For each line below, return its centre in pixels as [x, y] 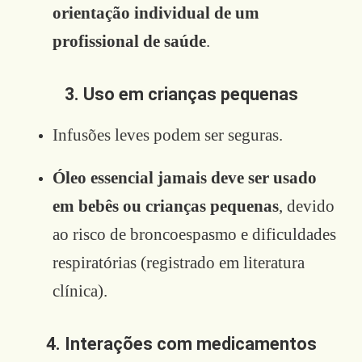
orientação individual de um [156, 13]
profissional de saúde [129, 41]
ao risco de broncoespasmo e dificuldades [194, 234]
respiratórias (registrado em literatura [179, 262]
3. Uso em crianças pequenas [181, 94]
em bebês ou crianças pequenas [166, 206]
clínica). [80, 290]
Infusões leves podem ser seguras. [168, 135]
